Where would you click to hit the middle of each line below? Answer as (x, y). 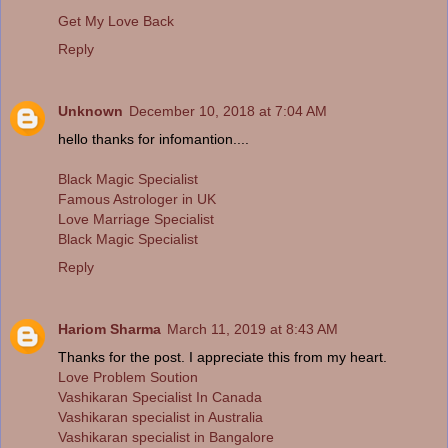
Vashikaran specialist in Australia (160, 416)
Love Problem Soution (128, 376)
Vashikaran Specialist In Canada (160, 396)
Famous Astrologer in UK (137, 198)
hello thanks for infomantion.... (153, 138)
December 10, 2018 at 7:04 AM (228, 110)
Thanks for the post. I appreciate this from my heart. (222, 356)
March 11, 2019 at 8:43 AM (252, 328)
